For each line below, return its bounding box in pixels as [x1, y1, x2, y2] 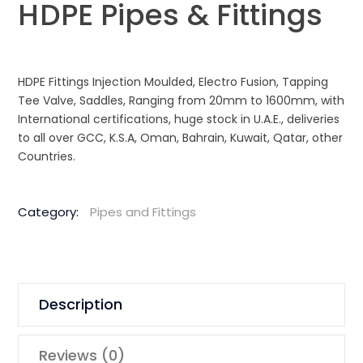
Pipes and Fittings [90, 203, 197, 220]
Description [39, 293, 123, 314]
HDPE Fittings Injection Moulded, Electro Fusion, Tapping [18, 73, 329, 90]
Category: [18, 203, 83, 220]
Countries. [18, 147, 76, 164]
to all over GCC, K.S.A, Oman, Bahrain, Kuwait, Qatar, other [18, 129, 344, 146]
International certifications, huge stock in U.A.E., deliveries [18, 110, 340, 127]
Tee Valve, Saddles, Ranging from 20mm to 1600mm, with [18, 92, 345, 109]
